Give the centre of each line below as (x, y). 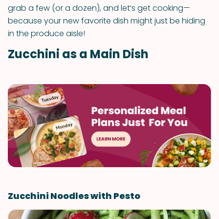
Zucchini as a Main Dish (78, 54)
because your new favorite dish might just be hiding (107, 21)
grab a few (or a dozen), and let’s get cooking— (99, 8)
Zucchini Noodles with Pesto (74, 196)
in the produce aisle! (46, 33)
